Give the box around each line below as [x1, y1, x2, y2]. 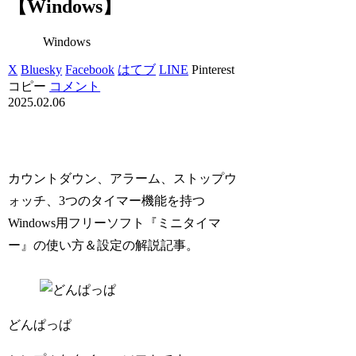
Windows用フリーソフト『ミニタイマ [8, 215, 222, 230]
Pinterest [192, 62, 235, 76]
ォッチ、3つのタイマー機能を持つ [8, 193, 206, 207]
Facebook [65, 62, 115, 76]
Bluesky [21, 62, 63, 76]
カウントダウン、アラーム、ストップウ [8, 171, 238, 185]
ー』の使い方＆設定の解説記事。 [8, 238, 199, 252]
